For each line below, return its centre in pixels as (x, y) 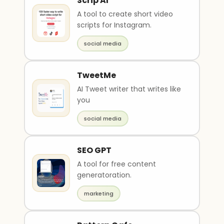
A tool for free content (116, 164)
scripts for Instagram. (114, 25)
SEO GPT (94, 150)
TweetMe (96, 75)
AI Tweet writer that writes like (129, 89)
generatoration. (104, 175)
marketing (99, 193)
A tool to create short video (125, 14)
